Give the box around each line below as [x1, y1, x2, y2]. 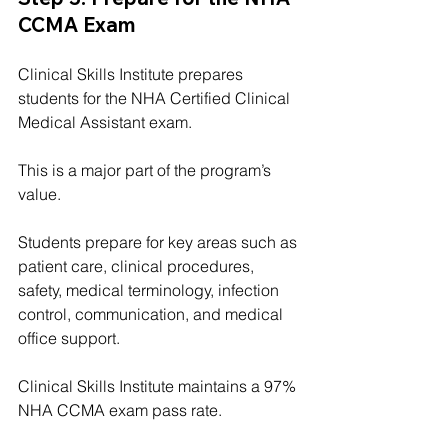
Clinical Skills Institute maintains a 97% [18, 375, 300, 396]
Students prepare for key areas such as [18, 231, 301, 252]
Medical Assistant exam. [18, 111, 192, 132]
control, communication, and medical [18, 303, 287, 324]
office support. [18, 327, 120, 348]
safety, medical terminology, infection [18, 279, 283, 300]
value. [18, 183, 61, 204]
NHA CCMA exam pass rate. [18, 399, 222, 420]
